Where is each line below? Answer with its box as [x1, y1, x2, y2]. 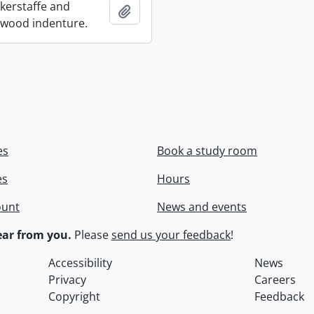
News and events [157, 199, 247, 215]
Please [71, 227, 111, 243]
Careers [254, 272, 296, 288]
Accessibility [48, 255, 113, 271]
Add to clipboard [130, 3, 219, 19]
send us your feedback [111, 227, 231, 243]
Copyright [48, 289, 101, 305]
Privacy [48, 272, 87, 288]
